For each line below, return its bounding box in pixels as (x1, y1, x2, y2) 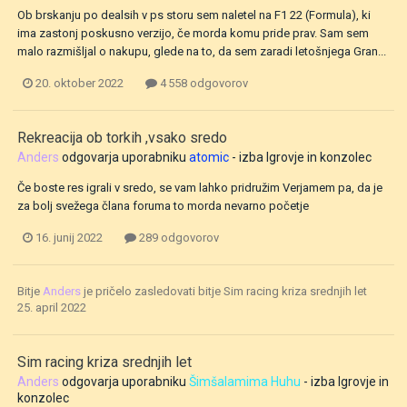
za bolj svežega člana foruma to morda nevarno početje (17, 199, 309, 213)
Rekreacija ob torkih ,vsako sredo (17, 129, 227, 147)
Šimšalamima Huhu (189, 374, 301, 390)
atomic (189, 150, 229, 165)
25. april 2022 (17, 301, 86, 315)
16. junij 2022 (35, 231, 103, 245)
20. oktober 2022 (35, 75, 124, 90)
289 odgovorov (136, 231, 219, 245)
